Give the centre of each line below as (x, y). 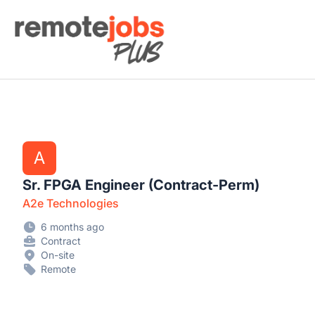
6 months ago (72, 227)
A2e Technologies (71, 203)
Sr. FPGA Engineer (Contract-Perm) (141, 185)
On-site (58, 255)
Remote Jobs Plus (57, 19)
